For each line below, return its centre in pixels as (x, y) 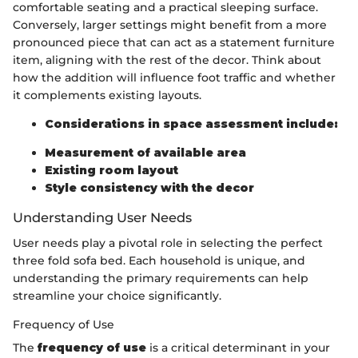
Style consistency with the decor (149, 187)
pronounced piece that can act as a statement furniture (174, 42)
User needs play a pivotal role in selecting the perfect (168, 243)
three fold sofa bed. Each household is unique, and (159, 261)
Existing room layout (111, 170)
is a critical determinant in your (238, 348)
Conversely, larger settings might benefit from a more (170, 24)
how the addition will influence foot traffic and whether (174, 77)
